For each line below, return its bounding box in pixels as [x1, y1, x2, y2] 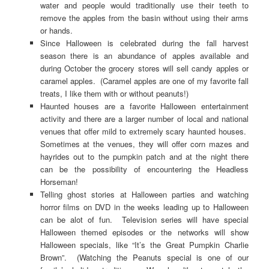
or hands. [40, 24, 73, 36]
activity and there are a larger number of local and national [40, 112, 249, 124]
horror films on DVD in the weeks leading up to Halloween [40, 201, 249, 213]
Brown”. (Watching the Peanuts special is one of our [40, 251, 249, 263]
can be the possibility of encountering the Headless [40, 163, 249, 175]
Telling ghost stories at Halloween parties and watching [40, 188, 249, 200]
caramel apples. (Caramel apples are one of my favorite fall [40, 74, 249, 86]
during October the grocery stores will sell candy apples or [40, 62, 249, 74]
